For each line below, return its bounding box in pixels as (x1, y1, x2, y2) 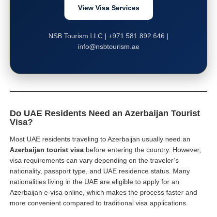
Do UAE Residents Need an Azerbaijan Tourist (10, 108, 200, 118)
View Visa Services (77, 3, 139, 12)
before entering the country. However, (84, 145, 201, 154)
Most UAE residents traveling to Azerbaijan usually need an (10, 135, 190, 143)
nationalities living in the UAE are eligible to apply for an (10, 177, 179, 186)
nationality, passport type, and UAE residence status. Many (10, 167, 190, 175)
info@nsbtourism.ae (77, 42, 139, 50)
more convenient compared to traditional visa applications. (10, 199, 188, 207)
